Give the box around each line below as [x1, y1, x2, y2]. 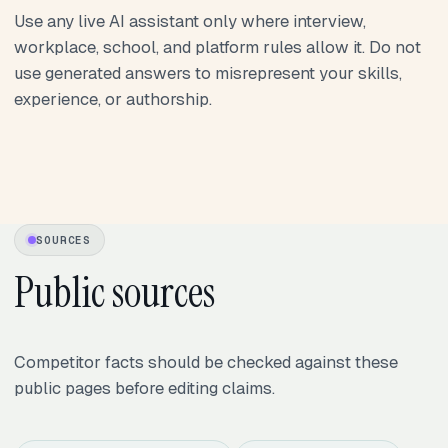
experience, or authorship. [14, 87, 212, 110]
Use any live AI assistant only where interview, [14, 9, 366, 32]
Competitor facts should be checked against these [14, 351, 398, 374]
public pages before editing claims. [14, 377, 275, 400]
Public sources [14, 265, 215, 321]
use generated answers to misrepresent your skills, [14, 61, 402, 84]
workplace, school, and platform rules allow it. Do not [14, 35, 421, 58]
